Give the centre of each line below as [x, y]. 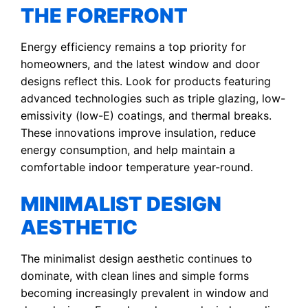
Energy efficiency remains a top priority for [133, 46]
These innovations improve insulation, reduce [138, 132]
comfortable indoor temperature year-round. [137, 167]
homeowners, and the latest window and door [140, 64]
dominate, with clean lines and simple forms [135, 275]
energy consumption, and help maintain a [128, 150]
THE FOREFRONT [104, 15]
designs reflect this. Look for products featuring [146, 81]
